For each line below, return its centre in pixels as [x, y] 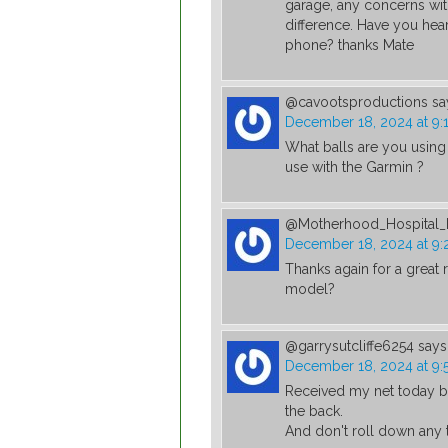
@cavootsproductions [356, 102]
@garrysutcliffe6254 [349, 346]
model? [310, 289]
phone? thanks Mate [349, 45]
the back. [314, 411]
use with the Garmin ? [354, 167]
